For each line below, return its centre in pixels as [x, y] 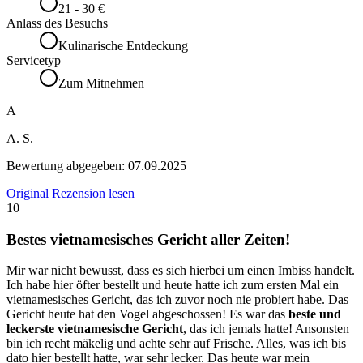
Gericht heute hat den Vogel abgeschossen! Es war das [147, 314]
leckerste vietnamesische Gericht [95, 329]
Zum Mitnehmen [101, 83]
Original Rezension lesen [70, 193]
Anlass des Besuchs [57, 23]
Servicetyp [34, 60]
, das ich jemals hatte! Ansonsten [266, 329]
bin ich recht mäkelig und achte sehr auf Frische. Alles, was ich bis [176, 344]
